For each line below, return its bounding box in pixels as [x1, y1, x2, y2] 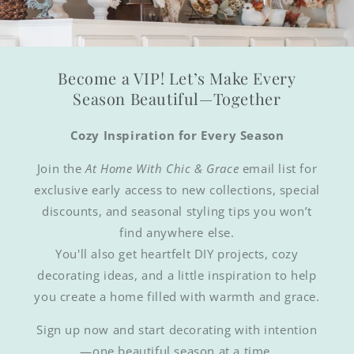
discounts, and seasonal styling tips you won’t [42, 202, 312, 219]
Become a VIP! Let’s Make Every [58, 66, 296, 88]
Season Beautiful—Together [73, 87, 281, 109]
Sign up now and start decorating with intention [36, 321, 318, 337]
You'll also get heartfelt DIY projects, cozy [55, 245, 299, 262]
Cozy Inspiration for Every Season [70, 126, 284, 143]
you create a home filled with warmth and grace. [34, 288, 320, 304]
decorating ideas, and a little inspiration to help [37, 266, 317, 283]
